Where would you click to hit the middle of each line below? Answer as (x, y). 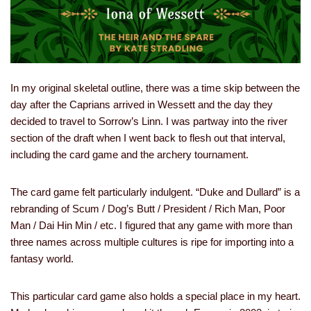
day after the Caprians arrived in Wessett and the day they (142, 105)
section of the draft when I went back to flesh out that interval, (148, 138)
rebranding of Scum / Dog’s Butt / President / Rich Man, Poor (148, 209)
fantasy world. (42, 259)
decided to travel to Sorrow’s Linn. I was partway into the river (149, 121)
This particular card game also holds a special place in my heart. (155, 296)
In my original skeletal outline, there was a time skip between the (155, 88)
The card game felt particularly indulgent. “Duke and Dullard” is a (155, 192)
